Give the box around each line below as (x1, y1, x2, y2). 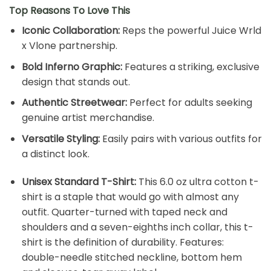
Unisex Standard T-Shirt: (21, 174, 136, 189)
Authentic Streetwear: (21, 96, 127, 110)
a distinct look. (21, 147, 90, 162)
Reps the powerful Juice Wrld (119, 24, 261, 38)
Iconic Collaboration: (21, 24, 120, 38)
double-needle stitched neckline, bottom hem (21, 250, 242, 264)
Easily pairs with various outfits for (99, 132, 262, 146)
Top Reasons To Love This (9, 4, 130, 18)
